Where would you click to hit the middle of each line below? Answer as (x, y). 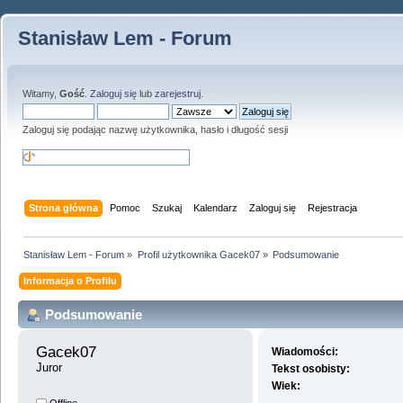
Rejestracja (333, 207)
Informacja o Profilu (71, 280)
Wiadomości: (305, 352)
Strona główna (64, 207)
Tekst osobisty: (311, 369)
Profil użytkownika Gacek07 (198, 254)
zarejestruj (178, 94)
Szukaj (167, 207)
